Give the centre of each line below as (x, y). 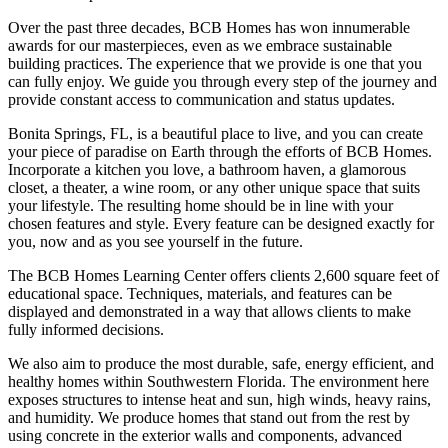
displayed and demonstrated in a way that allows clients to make (209, 311)
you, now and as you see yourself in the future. (155, 241)
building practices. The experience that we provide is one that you (215, 63)
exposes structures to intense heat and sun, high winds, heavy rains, (219, 399)
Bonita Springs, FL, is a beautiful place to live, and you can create (215, 133)
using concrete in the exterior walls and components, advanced (205, 435)
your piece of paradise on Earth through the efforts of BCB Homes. (220, 151)
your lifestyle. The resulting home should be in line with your (200, 205)
